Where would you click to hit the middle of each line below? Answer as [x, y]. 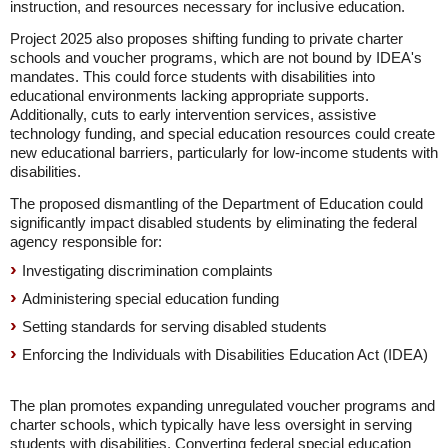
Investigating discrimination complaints [147, 270]
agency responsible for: [86, 241]
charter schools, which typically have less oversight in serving [211, 424]
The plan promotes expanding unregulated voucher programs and [222, 405]
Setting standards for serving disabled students [174, 326]
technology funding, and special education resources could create [222, 133]
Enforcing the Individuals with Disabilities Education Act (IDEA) [225, 354]
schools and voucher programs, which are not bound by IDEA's [216, 57]
